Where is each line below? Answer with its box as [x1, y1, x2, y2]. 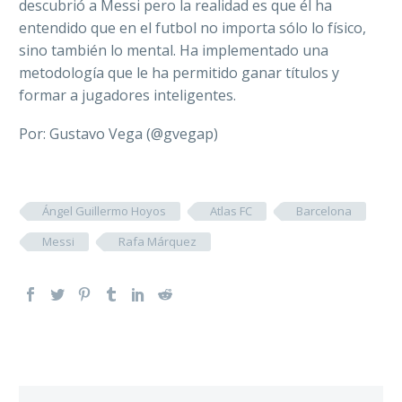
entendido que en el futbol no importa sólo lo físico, [19, 18, 366, 39]
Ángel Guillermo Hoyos [42, 203, 166, 219]
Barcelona [296, 203, 352, 219]
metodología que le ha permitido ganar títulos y [19, 63, 339, 83]
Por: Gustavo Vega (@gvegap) [19, 124, 218, 144]
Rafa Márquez [118, 233, 197, 249]
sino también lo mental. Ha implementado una [19, 40, 328, 61]
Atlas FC [210, 203, 252, 219]
